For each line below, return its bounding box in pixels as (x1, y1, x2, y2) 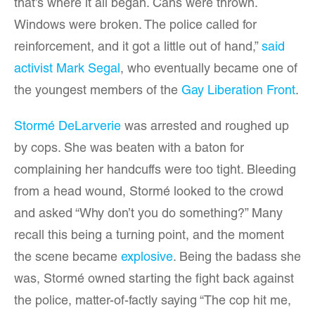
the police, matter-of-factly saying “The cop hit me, (14, 295, 291, 308)
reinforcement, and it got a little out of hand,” (14, 41, 262, 54)
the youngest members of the (14, 85, 181, 98)
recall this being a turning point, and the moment (14, 230, 284, 243)
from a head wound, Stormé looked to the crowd (14, 186, 283, 199)
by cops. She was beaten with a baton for (14, 143, 244, 155)
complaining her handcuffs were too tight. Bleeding (14, 165, 296, 177)
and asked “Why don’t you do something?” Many (14, 208, 283, 221)
